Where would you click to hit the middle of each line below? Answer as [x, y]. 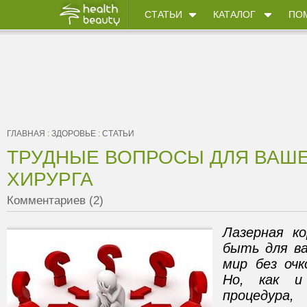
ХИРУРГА [50, 179]
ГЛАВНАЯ [26, 134]
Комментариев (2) [55, 200]
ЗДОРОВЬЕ [74, 134]
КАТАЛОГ [234, 14]
